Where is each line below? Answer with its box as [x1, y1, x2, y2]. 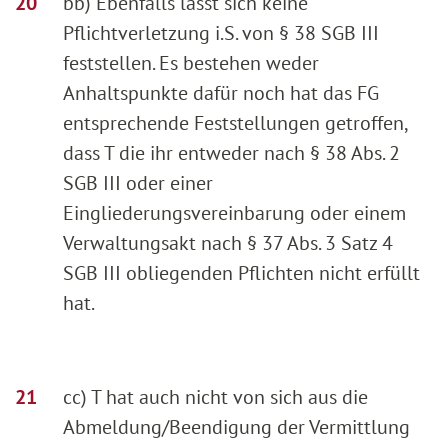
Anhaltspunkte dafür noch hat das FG [63, 80, 379, 107]
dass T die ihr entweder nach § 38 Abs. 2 [63, 140, 400, 167]
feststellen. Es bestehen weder [63, 50, 319, 77]
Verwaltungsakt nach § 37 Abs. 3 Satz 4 [63, 230, 393, 257]
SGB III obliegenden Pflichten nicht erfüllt [63, 260, 420, 287]
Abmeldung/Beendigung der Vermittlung [63, 414, 410, 441]
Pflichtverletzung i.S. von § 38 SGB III [63, 20, 379, 47]
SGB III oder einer [63, 170, 213, 197]
